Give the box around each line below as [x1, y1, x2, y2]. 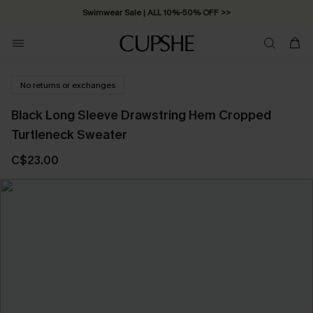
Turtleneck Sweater [11, 126, 127, 143]
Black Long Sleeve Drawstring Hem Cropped [11, 107, 271, 124]
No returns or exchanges [20, 79, 115, 91]
